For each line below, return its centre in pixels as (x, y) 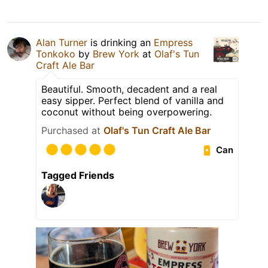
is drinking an (121, 42)
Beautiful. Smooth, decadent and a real (129, 89)
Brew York (116, 54)
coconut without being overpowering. (127, 112)
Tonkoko (56, 54)
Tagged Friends (78, 175)
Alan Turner (62, 42)
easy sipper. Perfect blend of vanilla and (133, 100)
